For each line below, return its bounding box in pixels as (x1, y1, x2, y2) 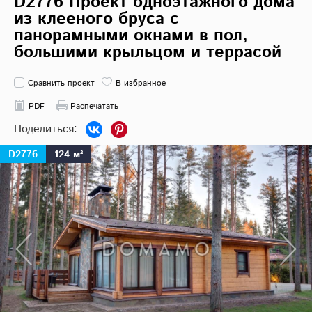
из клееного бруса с (14, 7, 179, 31)
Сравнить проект (28, 77, 95, 90)
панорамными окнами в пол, (14, 24, 248, 48)
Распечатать (70, 100, 118, 113)
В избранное (116, 77, 166, 90)
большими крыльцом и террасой (14, 40, 281, 65)
